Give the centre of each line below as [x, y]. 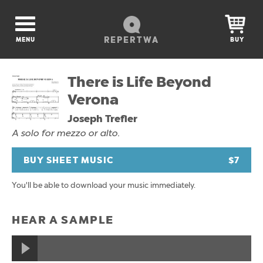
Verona [93, 100]
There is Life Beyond [139, 82]
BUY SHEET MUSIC [68, 160]
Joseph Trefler [102, 119]
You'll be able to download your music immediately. [104, 185]
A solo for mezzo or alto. [66, 133]
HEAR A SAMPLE [63, 220]
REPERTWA [131, 40]
